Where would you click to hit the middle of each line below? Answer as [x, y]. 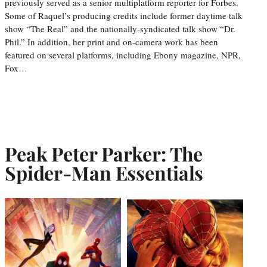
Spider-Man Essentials [104, 172]
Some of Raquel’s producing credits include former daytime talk [124, 15]
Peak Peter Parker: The [104, 153]
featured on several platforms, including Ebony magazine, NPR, [123, 55]
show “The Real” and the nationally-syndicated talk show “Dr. [120, 28]
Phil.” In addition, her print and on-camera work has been [111, 41]
